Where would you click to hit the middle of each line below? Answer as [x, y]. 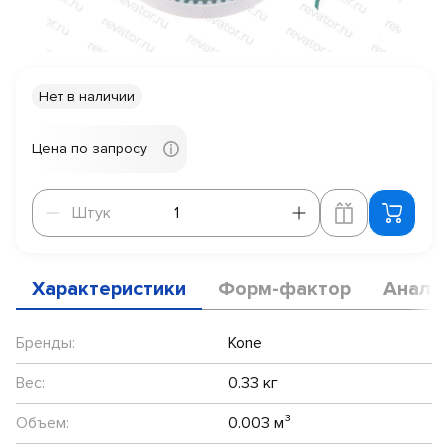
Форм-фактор [284, 288]
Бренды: [45, 342]
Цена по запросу [89, 148]
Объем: [42, 422]
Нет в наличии [87, 96]
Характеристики [109, 288]
